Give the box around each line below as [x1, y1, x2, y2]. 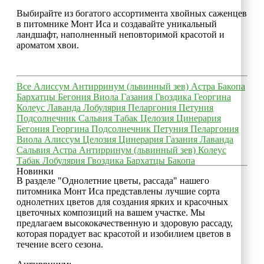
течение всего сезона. [16, 239, 103, 249]
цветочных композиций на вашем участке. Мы [16, 207, 205, 217]
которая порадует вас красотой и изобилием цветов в [16, 228, 231, 239]
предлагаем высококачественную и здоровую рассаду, [16, 217, 233, 228]
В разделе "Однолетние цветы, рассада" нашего [16, 175, 209, 186]
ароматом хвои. [16, 39, 79, 50]
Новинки [16, 166, 54, 176]
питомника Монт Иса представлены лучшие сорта [16, 186, 220, 196]
